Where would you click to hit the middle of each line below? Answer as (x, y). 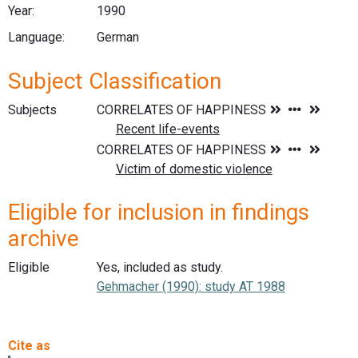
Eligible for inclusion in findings (159, 213)
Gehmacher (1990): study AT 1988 (191, 287)
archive (44, 239)
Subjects (32, 109)
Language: (36, 38)
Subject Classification (115, 81)
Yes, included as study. (159, 268)
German (117, 38)
